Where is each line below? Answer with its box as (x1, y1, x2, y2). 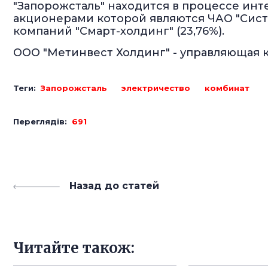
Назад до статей (69, 180, 159, 191)
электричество (121, 83, 190, 93)
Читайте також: (13, 239, 135, 257)
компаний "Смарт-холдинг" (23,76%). (13, 25, 224, 38)
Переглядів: (13, 117, 72, 126)
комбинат (205, 83, 249, 93)
